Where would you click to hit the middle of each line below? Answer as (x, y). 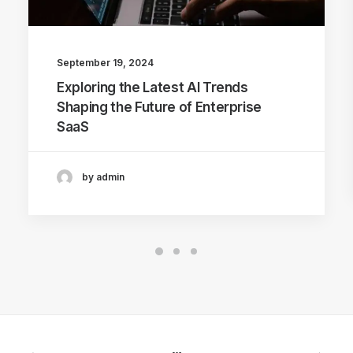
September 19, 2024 (105, 62)
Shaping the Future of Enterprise (160, 107)
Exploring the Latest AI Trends (152, 87)
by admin (103, 177)
